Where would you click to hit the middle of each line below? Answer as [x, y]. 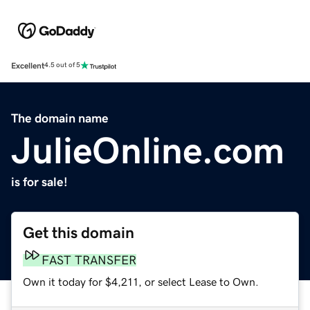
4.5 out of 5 [62, 65]
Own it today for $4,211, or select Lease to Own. [141, 281]
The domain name [60, 118]
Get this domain [79, 232]
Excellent [28, 65]
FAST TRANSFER [89, 260]
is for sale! [39, 182]
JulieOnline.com [148, 150]
